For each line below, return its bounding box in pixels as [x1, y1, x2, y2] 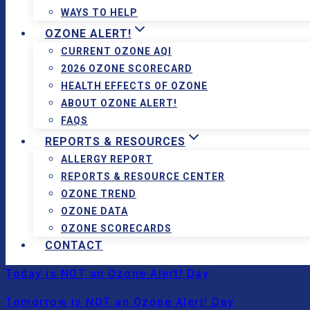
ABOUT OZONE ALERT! [61, 98, 177, 109]
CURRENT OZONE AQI [61, 46, 172, 57]
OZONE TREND [61, 188, 136, 199]
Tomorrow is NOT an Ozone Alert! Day [6, 295, 235, 309]
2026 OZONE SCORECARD [61, 63, 192, 74]
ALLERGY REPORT [61, 154, 153, 165]
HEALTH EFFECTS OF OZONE [61, 80, 208, 91]
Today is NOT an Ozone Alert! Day [6, 267, 209, 280]
